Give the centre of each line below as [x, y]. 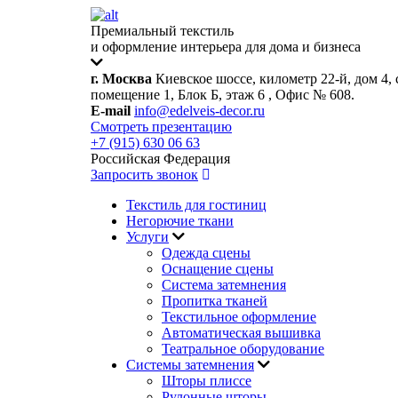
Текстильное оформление [239, 317]
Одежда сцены [206, 253]
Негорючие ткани [180, 221]
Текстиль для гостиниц [196, 205]
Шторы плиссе [207, 381]
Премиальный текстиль [162, 31]
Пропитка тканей [215, 301]
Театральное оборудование [243, 349]
